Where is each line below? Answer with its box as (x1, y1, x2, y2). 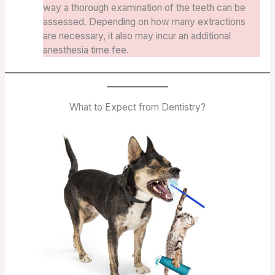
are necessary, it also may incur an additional (43, 30, 231, 42)
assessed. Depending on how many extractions (43, 16, 246, 28)
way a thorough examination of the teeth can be (43, 2, 246, 14)
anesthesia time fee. (43, 44, 134, 56)
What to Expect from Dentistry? (69, 101, 206, 113)
